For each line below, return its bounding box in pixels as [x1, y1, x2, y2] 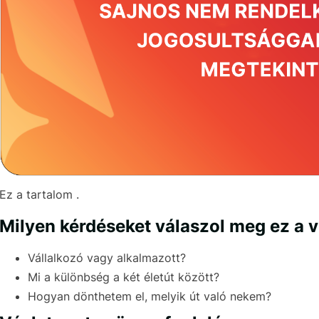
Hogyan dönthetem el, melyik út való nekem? [28, 289, 271, 304]
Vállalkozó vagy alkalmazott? [28, 251, 186, 266]
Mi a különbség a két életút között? [28, 270, 219, 285]
